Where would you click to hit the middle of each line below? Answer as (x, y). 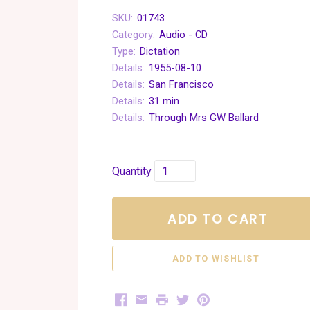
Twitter (196, 299)
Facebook (142, 299)
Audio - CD (183, 35)
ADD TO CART (218, 219)
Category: (134, 35)
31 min (164, 101)
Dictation (160, 51)
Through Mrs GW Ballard (204, 118)
